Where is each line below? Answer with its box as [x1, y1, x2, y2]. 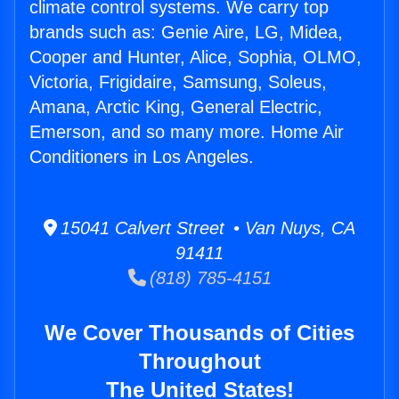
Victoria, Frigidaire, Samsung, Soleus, [29, 72, 327, 93]
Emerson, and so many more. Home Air [29, 122, 344, 142]
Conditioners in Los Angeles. [29, 147, 254, 167]
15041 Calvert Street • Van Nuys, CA [57, 218, 355, 239]
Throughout [138, 349, 261, 374]
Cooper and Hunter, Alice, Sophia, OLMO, [29, 47, 362, 68]
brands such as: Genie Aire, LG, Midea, [29, 22, 343, 43]
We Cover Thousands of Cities [45, 321, 354, 346]
